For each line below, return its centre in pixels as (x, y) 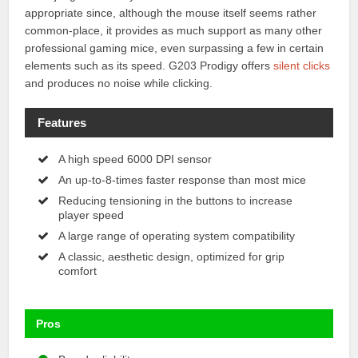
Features (62, 122)
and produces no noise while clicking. (119, 83)
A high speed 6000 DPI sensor (135, 159)
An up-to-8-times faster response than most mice (183, 180)
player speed (91, 215)
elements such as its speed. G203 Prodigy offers (149, 65)
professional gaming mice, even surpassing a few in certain (175, 48)
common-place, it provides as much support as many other (174, 30)
